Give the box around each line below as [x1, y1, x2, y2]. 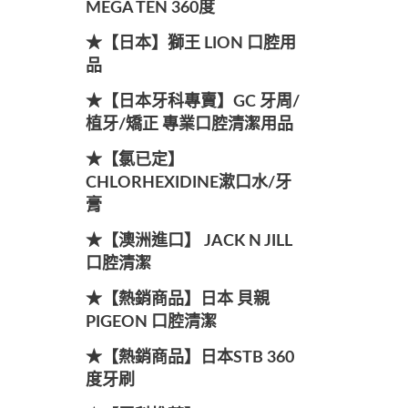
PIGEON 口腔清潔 [85, 314, 217, 331]
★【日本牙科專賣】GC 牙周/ [85, 94, 300, 110]
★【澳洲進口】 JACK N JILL [85, 233, 291, 250]
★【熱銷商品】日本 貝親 [85, 291, 270, 308]
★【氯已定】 [85, 152, 184, 168]
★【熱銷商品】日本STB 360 [85, 350, 294, 366]
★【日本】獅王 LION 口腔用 [85, 36, 296, 52]
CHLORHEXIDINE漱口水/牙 [85, 175, 291, 191]
